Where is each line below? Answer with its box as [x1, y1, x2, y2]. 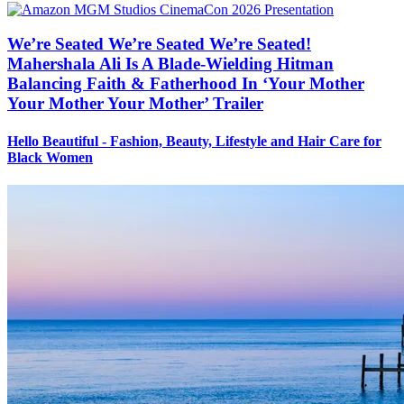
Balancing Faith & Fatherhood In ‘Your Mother [7, 74, 364, 94]
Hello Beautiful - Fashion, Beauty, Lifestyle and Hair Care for [7, 133, 381, 149]
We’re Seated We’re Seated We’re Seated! [7, 34, 311, 54]
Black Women [7, 149, 93, 165]
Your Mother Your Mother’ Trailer [7, 94, 263, 114]
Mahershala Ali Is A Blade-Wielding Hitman [7, 54, 334, 74]
